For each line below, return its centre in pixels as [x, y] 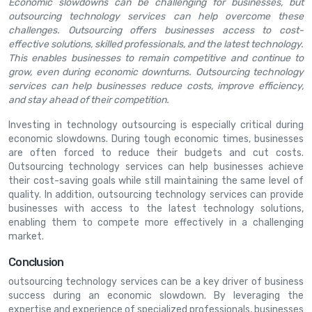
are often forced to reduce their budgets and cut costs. [156, 153]
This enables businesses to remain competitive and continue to [156, 58]
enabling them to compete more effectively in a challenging [156, 222]
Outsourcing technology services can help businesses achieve [156, 166]
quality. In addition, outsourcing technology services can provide [156, 194]
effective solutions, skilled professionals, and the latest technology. [156, 44]
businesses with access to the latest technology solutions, [156, 208]
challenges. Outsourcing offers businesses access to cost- [156, 30]
